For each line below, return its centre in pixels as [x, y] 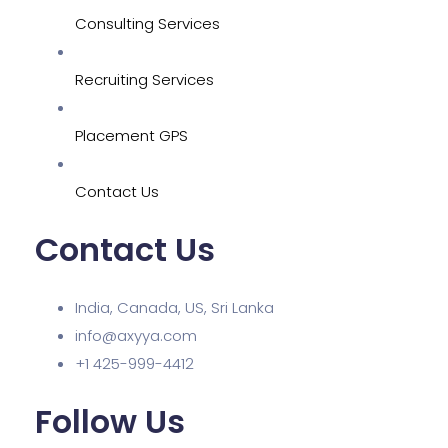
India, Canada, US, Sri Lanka [174, 307]
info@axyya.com [136, 335]
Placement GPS [131, 135]
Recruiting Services [144, 79]
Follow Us [110, 421]
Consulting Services [147, 23]
